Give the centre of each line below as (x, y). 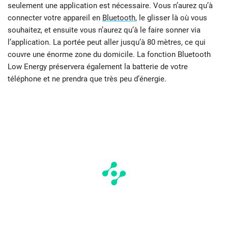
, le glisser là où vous (171, 18)
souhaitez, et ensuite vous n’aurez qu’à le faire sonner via (104, 30)
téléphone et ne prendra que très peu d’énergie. (87, 79)
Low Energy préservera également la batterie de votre (98, 66)
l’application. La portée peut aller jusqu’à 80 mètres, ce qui (107, 42)
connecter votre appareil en (55, 18)
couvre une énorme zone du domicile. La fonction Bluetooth (109, 54)
